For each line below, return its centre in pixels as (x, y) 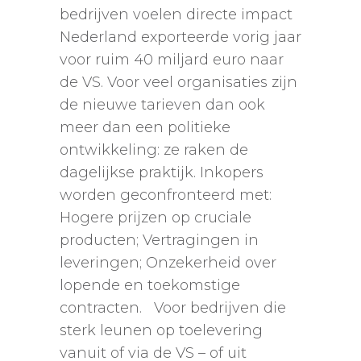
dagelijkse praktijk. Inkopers (162, 173)
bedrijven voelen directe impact (180, 15)
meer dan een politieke (145, 128)
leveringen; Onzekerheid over (168, 263)
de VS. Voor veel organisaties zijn (178, 83)
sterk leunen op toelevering (161, 331)
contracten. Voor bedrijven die (173, 308)
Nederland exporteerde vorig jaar (180, 37)
